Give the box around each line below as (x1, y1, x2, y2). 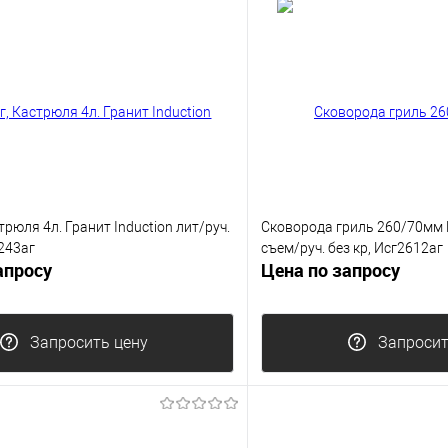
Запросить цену (29, 333, 148, 353)
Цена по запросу (261, 258, 400, 283)
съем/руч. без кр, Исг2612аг (261, 239, 443, 256)
